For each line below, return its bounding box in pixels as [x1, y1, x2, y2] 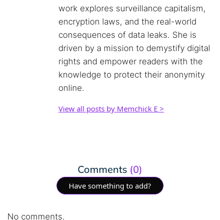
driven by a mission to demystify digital [58, 43, 210, 53]
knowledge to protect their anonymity [58, 70, 205, 80]
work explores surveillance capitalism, [58, 3, 206, 13]
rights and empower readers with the [58, 56, 203, 66]
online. [58, 83, 84, 93]
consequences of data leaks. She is [58, 30, 196, 40]
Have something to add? [69, 180, 151, 191]
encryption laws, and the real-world [58, 17, 196, 27]
